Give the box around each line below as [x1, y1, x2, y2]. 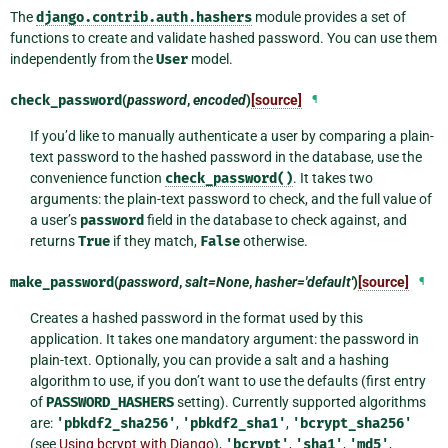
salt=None [185, 273, 249, 290]
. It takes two [292, 169, 373, 186]
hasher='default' [255, 273, 353, 290]
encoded [193, 91, 246, 108]
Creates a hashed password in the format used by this [29, 309, 363, 326]
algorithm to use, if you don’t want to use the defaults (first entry [29, 372, 426, 389]
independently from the [10, 50, 156, 67]
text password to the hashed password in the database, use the [29, 148, 422, 165]
